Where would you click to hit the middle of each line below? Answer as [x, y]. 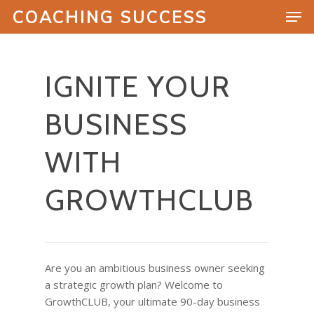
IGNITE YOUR [138, 86]
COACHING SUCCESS [110, 17]
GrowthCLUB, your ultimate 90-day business [152, 301]
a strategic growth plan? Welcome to [134, 285]
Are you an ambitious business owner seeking [155, 268]
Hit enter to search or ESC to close [133, 86]
